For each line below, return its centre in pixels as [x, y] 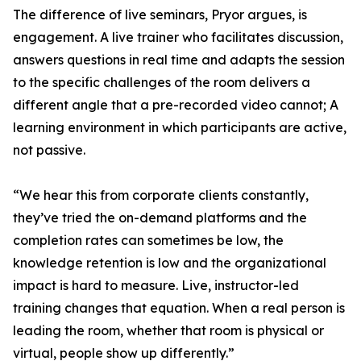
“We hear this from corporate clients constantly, [161, 195]
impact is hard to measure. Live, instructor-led [156, 286]
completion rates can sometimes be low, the [148, 241]
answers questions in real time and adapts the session [179, 60]
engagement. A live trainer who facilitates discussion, [178, 37]
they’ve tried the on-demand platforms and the [160, 218]
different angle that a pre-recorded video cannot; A [176, 105]
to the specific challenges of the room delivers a [162, 83]
